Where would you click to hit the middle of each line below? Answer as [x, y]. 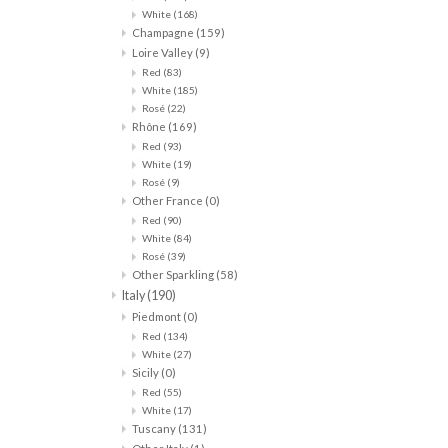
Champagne [164, 33]
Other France [168, 201]
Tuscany [155, 429]
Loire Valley [163, 53]
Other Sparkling [174, 275]
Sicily [146, 373]
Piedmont [157, 317]
